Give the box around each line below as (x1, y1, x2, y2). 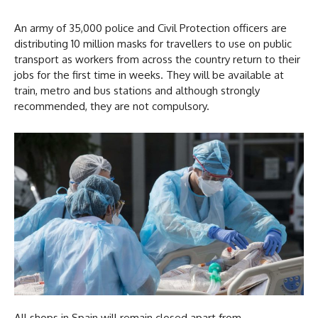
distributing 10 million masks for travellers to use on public (14, 36, 292, 50)
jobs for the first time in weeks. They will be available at (14, 67, 284, 82)
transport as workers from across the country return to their (14, 52, 300, 66)
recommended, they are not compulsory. (14, 99, 212, 113)
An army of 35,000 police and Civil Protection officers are (14, 21, 287, 35)
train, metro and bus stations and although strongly (14, 83, 260, 97)
